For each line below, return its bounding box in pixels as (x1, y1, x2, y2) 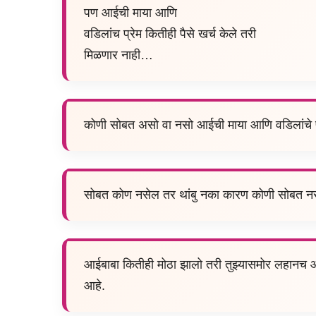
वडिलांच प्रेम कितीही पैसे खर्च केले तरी (84, 27, 256, 42)
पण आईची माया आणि (84, 6, 177, 20)
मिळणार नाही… (84, 48, 153, 63)
